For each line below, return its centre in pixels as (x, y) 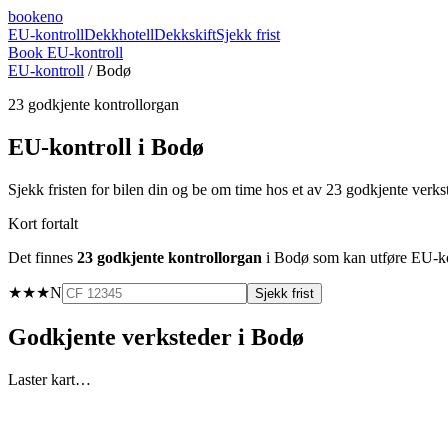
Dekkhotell (119, 34)
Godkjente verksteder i (129, 336)
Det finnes (42, 257)
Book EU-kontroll (65, 52)
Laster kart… (49, 379)
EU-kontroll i (79, 146)
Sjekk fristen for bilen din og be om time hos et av (167, 189)
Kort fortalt (43, 223)
